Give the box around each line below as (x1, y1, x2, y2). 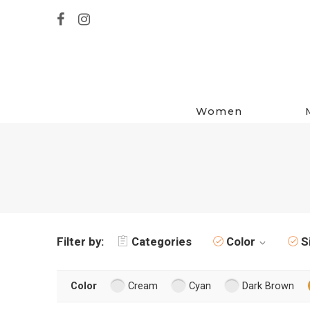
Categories (131, 234, 192, 248)
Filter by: (57, 234, 104, 248)
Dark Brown (242, 280, 294, 292)
